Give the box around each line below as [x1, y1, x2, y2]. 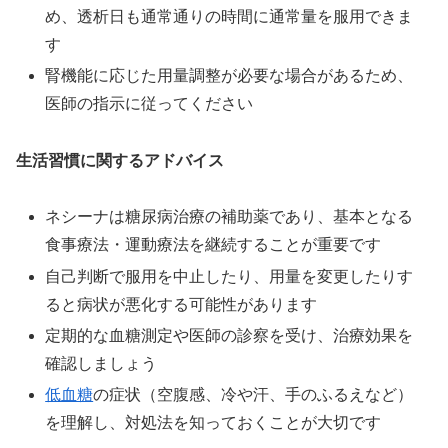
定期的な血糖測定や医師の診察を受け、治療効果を [45, 326, 414, 344]
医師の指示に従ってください [45, 94, 254, 112]
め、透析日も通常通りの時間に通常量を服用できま [45, 7, 414, 25]
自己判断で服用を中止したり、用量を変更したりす [45, 267, 414, 285]
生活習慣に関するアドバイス [16, 151, 224, 169]
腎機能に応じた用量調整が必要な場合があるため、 [45, 66, 414, 84]
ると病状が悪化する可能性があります [45, 295, 318, 313]
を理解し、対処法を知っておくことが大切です [45, 413, 382, 431]
